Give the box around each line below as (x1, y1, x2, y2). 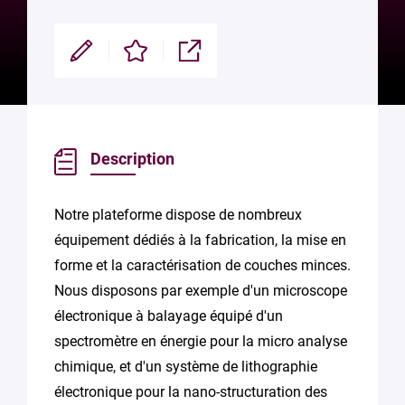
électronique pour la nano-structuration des (54, 383, 327, 400)
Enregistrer (108, 49, 175, 66)
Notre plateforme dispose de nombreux (54, 206, 302, 223)
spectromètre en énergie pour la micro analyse (54, 333, 347, 350)
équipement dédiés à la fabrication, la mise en (54, 231, 346, 249)
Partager (162, 49, 216, 66)
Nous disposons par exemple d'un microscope (54, 282, 347, 299)
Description (90, 149, 174, 168)
